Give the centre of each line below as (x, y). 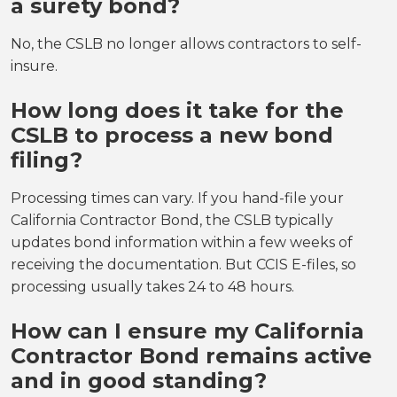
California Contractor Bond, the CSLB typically (172, 220)
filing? (47, 160)
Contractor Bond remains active (191, 355)
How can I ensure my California (187, 331)
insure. (34, 66)
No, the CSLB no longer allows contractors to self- (186, 43)
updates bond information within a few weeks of (182, 242)
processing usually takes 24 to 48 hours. (152, 286)
